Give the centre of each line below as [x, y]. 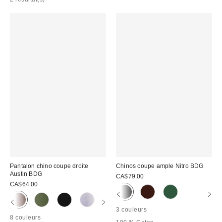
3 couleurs [131, 209]
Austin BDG [26, 174]
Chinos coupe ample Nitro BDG [160, 166]
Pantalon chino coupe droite [49, 166]
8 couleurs [25, 217]
